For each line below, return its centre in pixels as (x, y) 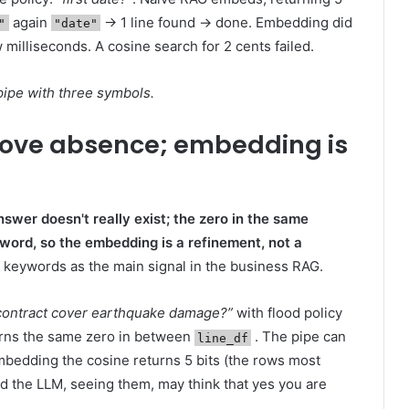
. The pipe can (299, 337)
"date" (75, 23)
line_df (222, 338)
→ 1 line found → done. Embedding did (226, 22)
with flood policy (288, 313)
